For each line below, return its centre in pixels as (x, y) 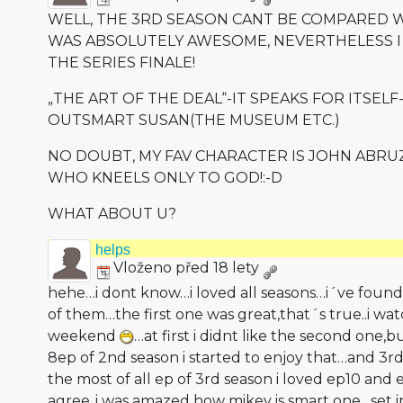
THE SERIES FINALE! (121, 63)
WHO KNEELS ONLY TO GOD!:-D (165, 178)
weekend (83, 336)
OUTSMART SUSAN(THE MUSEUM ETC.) (193, 120)
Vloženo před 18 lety (186, 268)
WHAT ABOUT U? (112, 214)
